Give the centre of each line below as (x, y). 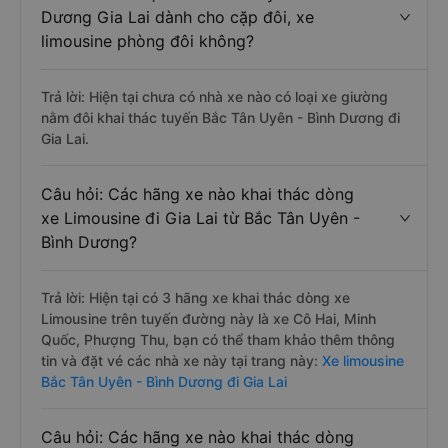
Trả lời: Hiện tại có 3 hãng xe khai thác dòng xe (195, 297)
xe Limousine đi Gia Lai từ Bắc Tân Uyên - (200, 218)
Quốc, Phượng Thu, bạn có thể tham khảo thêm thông (218, 339)
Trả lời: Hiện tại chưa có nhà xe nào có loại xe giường (214, 96)
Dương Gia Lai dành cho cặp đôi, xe (177, 17)
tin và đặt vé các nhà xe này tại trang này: (179, 360)
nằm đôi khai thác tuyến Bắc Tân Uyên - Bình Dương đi (220, 117)
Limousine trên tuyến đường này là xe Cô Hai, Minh (208, 318)
